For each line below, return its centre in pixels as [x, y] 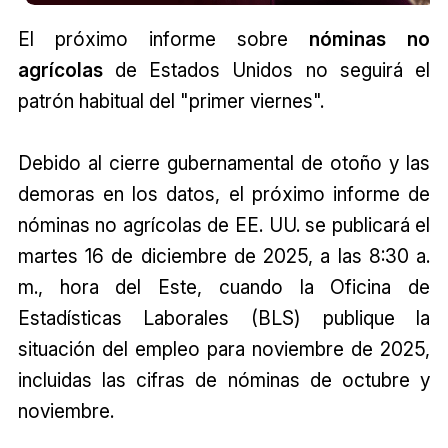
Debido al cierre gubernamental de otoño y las [224, 162]
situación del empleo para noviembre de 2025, [224, 348]
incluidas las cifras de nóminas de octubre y [224, 379]
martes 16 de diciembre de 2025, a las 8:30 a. [224, 255]
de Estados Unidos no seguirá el [266, 69]
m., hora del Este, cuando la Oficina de [224, 286]
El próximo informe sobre [163, 38]
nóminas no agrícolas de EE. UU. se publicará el [224, 224]
